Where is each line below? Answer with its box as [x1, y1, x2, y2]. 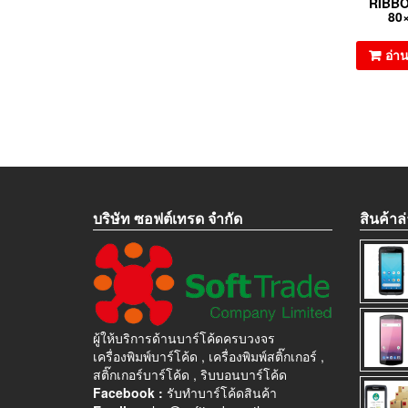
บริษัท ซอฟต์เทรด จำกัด [93, 207, 242, 229]
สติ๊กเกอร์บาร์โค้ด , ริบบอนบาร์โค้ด [93, 365, 287, 384]
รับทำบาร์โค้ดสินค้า [167, 383, 277, 403]
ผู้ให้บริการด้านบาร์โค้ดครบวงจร [93, 329, 275, 348]
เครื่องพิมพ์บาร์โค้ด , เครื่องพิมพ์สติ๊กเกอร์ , [93, 347, 324, 366]
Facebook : [93, 383, 167, 403]
